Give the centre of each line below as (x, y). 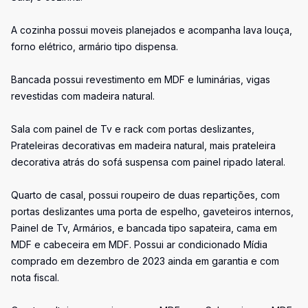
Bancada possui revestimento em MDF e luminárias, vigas (141, 79)
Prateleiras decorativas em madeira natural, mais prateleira (143, 145)
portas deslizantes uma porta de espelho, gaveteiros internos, (152, 211)
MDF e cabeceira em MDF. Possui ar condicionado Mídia (139, 244)
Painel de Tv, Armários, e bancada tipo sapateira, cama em (144, 228)
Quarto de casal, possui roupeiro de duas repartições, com (145, 195)
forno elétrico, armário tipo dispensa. (95, 46)
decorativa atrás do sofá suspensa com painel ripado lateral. (148, 162)
